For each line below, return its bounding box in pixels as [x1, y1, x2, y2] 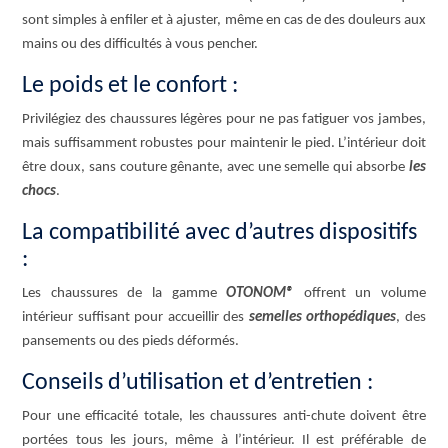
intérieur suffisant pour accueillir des [22, 309, 249, 325]
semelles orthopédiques [248, 309, 397, 325]
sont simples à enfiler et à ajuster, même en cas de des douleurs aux [22, 12, 426, 28]
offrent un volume [294, 285, 426, 301]
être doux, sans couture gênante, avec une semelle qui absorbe [22, 159, 405, 175]
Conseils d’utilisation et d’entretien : [22, 370, 374, 395]
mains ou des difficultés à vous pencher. [22, 36, 259, 52]
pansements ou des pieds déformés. [22, 333, 240, 349]
